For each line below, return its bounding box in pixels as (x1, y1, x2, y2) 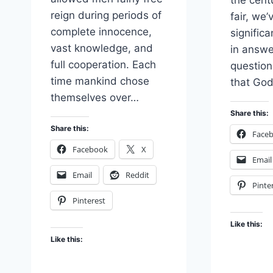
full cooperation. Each (51, 58, 156, 71)
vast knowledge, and (51, 42, 153, 55)
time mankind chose (51, 75, 149, 88)
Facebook (73, 144, 108, 155)
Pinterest (73, 195, 105, 207)
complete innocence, (51, 26, 152, 38)
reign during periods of (51, 9, 161, 22)
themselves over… (51, 91, 139, 104)
